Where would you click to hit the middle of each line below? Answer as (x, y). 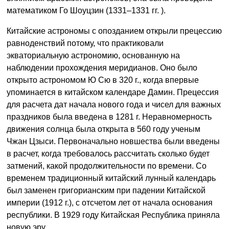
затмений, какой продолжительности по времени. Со (107, 166)
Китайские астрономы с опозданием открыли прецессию (114, 31)
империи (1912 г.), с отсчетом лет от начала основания (110, 203)
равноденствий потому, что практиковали (85, 43)
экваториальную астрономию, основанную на (93, 56)
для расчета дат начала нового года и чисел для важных (114, 105)
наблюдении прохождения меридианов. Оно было (102, 68)
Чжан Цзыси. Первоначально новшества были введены (113, 142)
